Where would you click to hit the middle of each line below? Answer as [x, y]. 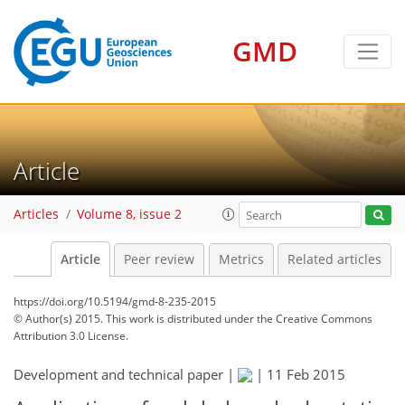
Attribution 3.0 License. [71, 336]
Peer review [159, 259]
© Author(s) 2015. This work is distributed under [135, 319]
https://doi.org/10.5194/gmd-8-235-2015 [115, 301]
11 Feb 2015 [306, 374]
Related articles [334, 259]
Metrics [241, 259]
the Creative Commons [315, 319]
